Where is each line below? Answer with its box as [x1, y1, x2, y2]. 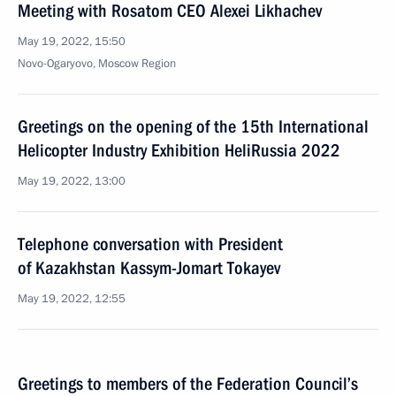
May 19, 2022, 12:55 [18, 291, 126, 307]
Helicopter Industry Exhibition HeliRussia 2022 [18, 140, 340, 161]
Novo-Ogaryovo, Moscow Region [18, 56, 176, 72]
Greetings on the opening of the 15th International [18, 116, 369, 137]
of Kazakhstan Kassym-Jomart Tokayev [18, 257, 280, 278]
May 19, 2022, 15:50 [18, 34, 126, 49]
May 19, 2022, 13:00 [18, 173, 126, 189]
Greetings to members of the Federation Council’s [18, 373, 358, 394]
